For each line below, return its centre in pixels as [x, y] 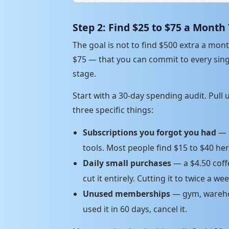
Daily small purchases [127, 163]
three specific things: [113, 110]
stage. [84, 73]
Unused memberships [127, 193]
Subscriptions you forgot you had [150, 132]
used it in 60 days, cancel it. [135, 209]
